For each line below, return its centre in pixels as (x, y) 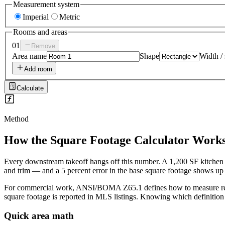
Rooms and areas (40, 32)
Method (16, 119)
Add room (38, 69)
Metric (70, 17)
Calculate (30, 88)
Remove (43, 46)
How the (27, 140)
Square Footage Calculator (120, 140)
